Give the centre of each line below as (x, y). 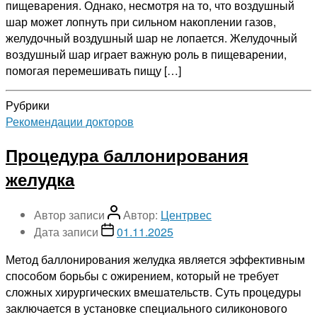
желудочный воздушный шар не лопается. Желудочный (151, 38)
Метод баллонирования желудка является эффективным (155, 260)
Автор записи (69, 215)
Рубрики (28, 105)
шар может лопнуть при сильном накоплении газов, (141, 21)
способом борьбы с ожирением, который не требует (142, 276)
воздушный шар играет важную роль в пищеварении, (146, 54)
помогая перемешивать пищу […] (93, 70)
